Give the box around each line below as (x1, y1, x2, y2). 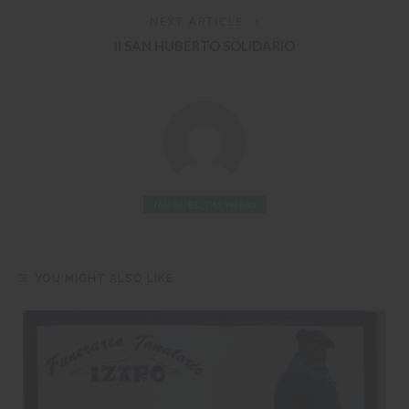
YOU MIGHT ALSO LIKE (35, 272, 173, 286)
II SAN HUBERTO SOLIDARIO (114, 37, 295, 55)
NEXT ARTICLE (149, 14, 244, 30)
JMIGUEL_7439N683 (152, 199, 257, 211)
